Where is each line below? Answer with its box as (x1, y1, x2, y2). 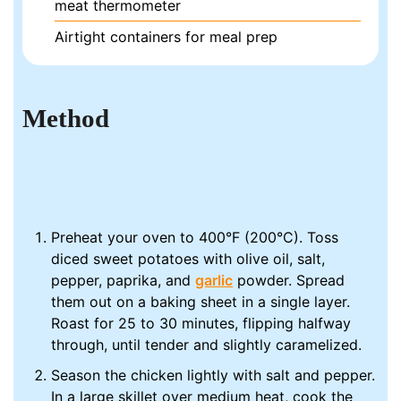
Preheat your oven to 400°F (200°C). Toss (51, 228, 339, 247)
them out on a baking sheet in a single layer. (51, 293, 351, 311)
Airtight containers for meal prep (55, 28, 278, 47)
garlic (195, 271, 234, 290)
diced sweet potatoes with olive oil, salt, (51, 250, 326, 269)
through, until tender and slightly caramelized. (51, 336, 363, 354)
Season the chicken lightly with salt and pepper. (51, 366, 376, 385)
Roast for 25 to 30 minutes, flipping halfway (51, 314, 352, 333)
